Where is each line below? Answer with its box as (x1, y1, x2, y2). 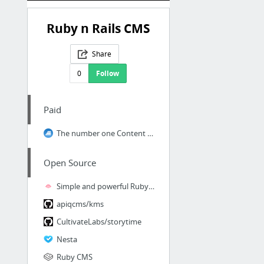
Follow (96, 68, 120, 79)
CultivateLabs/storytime (56, 216, 141, 227)
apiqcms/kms (56, 199, 104, 210)
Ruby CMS (56, 252, 93, 263)
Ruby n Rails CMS (46, 20, 150, 38)
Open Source (43, 157, 96, 169)
